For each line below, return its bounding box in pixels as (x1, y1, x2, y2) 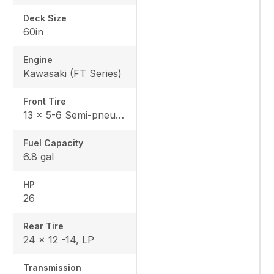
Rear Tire (23, 220, 64, 231)
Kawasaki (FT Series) (23, 67, 122, 80)
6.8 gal (23, 150, 54, 163)
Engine (23, 54, 53, 65)
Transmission (23, 262, 82, 273)
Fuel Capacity (23, 137, 84, 148)
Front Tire (23, 95, 67, 106)
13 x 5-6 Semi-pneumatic (116, 108, 125, 121)
